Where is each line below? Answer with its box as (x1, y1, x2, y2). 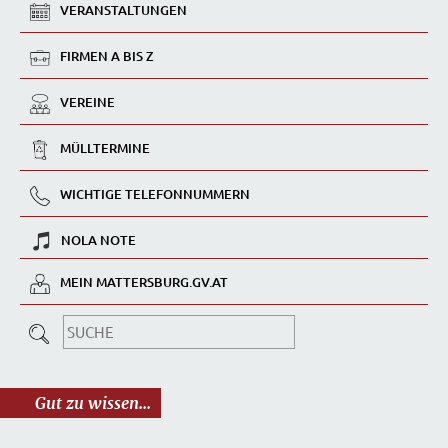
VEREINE (60, 93, 115, 112)
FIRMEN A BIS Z (60, 47, 154, 66)
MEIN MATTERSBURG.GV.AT (60, 273, 228, 292)
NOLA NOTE (61, 231, 136, 250)
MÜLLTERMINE (60, 139, 150, 158)
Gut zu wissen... (35, 393, 151, 414)
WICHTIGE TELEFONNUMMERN (60, 185, 250, 204)
